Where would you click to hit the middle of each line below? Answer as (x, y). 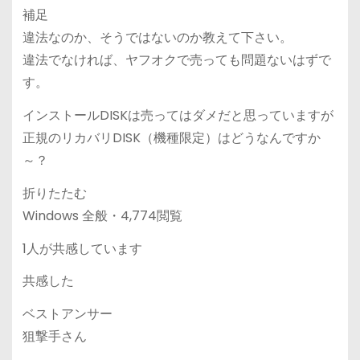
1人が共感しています (82, 248)
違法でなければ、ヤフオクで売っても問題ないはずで (176, 60)
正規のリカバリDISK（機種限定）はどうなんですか (171, 137)
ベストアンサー (67, 314)
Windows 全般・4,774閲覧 (102, 215)
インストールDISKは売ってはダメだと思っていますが (178, 115)
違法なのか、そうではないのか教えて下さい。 (157, 38)
